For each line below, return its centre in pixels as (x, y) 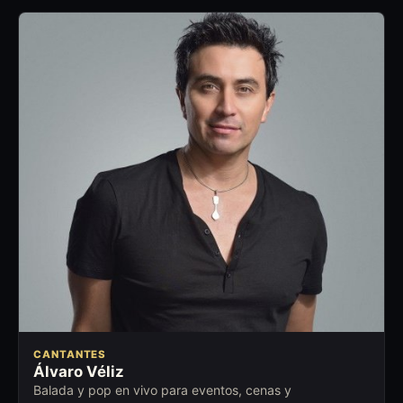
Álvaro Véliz (79, 371)
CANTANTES (70, 354)
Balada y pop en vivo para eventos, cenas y (162, 390)
